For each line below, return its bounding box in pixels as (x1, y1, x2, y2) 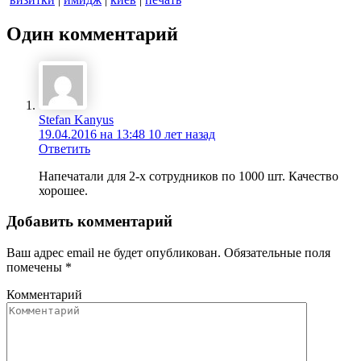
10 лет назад (148, 127, 215, 141)
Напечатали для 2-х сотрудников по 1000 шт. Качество (39, 168, 338, 183)
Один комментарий (6, 23, 178, 44)
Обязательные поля (224, 246, 330, 260)
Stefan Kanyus (39, 112, 114, 127)
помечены (6, 260, 65, 275)
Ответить (39, 141, 90, 156)
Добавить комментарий (6, 213, 172, 230)
